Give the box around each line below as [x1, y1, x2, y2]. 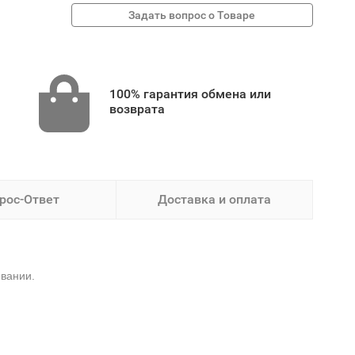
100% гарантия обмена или [109, 86, 271, 101]
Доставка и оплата [157, 192, 271, 207]
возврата [109, 101, 165, 116]
